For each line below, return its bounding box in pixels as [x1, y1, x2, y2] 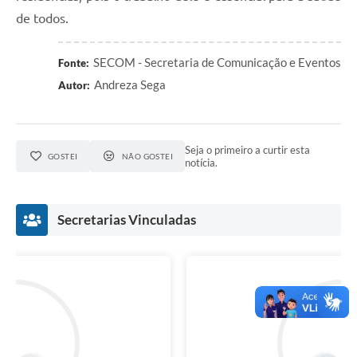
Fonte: [58, 57, 89, 70]
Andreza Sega [94, 77, 166, 92]
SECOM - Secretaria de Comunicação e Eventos [93, 55, 341, 70]
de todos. [16, 11, 69, 26]
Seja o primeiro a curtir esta [185, 143, 311, 157]
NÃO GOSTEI [121, 151, 174, 162]
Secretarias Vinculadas [57, 211, 196, 229]
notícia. [185, 156, 218, 170]
